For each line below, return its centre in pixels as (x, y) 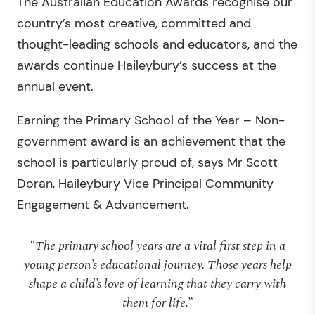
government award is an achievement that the (151, 141)
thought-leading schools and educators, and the (157, 44)
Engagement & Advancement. (103, 205)
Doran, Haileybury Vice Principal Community (145, 184)
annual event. (55, 86)
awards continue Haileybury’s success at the (147, 65)
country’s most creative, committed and (134, 23)
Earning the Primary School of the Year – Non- (151, 120)
